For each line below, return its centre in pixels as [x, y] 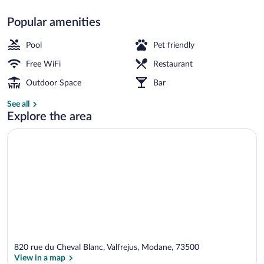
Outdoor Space [54, 83]
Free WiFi [43, 64]
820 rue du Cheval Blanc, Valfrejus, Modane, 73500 [107, 248]
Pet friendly [174, 45]
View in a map [40, 258]
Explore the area [49, 116]
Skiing [141, 30]
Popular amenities [54, 22]
